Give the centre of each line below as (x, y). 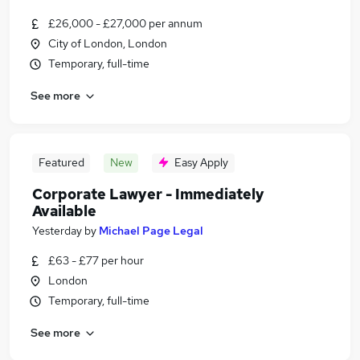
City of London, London (108, 43)
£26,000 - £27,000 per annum (125, 23)
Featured (61, 162)
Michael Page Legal (151, 231)
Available (64, 211)
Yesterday (57, 231)
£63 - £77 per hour (96, 260)
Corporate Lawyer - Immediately (148, 194)
